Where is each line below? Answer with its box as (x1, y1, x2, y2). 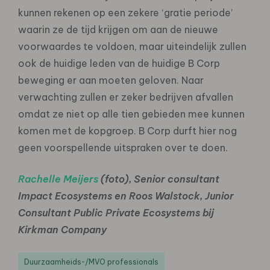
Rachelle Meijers (18, 172, 98, 185)
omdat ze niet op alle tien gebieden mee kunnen (18, 107, 245, 120)
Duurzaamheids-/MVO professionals (24, 257, 159, 266)
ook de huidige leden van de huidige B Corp (18, 57, 220, 69)
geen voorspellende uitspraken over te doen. (18, 141, 228, 154)
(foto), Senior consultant (98, 172, 219, 185)
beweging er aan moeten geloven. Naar (18, 74, 204, 86)
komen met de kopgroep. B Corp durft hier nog (18, 124, 237, 137)
